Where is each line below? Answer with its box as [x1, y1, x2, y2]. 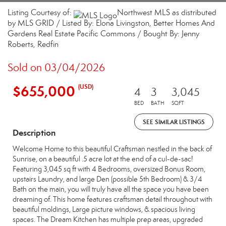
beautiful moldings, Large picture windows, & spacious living [13, 205, 195, 214]
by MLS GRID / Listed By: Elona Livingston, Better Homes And [8, 18, 215, 28]
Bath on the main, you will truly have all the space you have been [13, 185, 209, 194]
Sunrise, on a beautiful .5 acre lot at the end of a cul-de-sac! [13, 154, 193, 163]
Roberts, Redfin [8, 39, 59, 49]
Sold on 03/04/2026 [8, 61, 105, 74]
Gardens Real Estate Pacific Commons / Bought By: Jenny [8, 29, 199, 38]
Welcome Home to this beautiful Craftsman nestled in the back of [13, 144, 212, 153]
